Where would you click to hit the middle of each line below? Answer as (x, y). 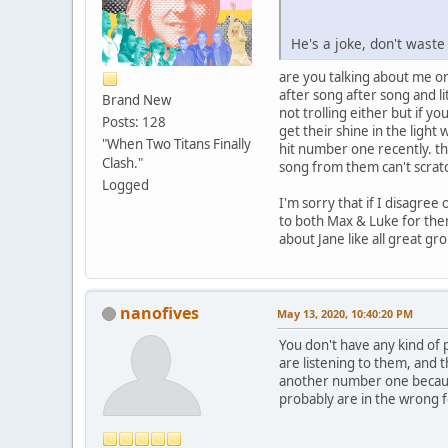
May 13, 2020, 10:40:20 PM (345, 313)
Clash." (122, 162)
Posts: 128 (134, 121)
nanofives (159, 312)
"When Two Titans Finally (176, 143)
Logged (125, 184)
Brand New (136, 99)
